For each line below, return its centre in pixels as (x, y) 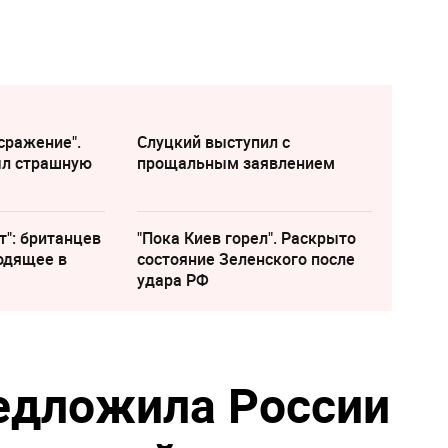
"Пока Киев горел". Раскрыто (246, 238)
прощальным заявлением (235, 163)
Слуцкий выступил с (213, 142)
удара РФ (172, 280)
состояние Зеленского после (245, 259)
